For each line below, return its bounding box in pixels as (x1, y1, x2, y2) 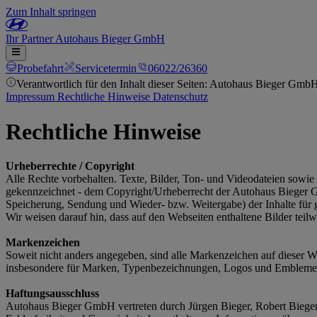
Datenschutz (153, 91, 208, 103)
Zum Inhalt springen (6, 6, 96, 18)
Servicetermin (75, 62, 137, 74)
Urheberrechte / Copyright (6, 160, 134, 173)
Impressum (6, 91, 57, 103)
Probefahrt (17, 62, 64, 74)
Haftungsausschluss (6, 287, 99, 300)
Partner (21, 33, 55, 45)
